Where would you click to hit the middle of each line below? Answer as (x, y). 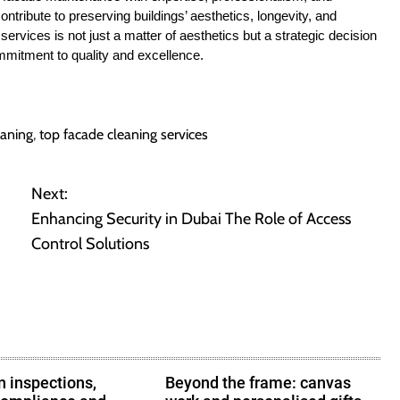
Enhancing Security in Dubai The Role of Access (191, 218)
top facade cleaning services (124, 134)
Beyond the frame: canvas (258, 382)
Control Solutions (90, 243)
